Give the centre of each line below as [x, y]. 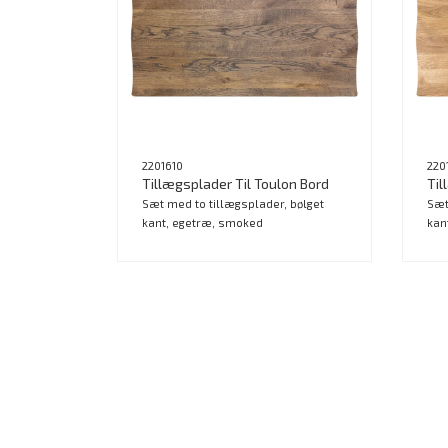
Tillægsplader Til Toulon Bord [235, 183]
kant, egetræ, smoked [202, 222]
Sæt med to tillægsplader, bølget [233, 203]
